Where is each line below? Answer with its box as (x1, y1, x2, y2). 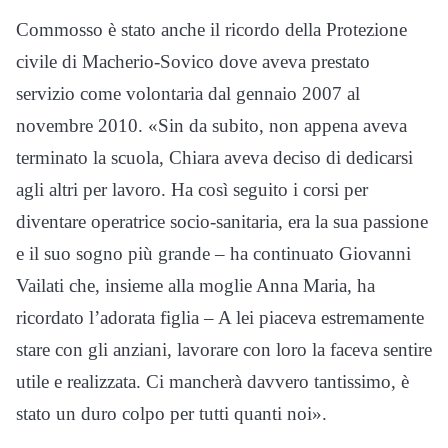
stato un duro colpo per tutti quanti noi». (16, 403, 327, 425)
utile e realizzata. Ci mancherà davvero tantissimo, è (16, 371, 409, 393)
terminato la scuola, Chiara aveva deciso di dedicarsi (16, 147, 413, 169)
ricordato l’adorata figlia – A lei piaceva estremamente (16, 307, 424, 329)
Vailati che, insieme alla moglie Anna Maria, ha (16, 275, 375, 297)
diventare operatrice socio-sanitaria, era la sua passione (16, 211, 428, 233)
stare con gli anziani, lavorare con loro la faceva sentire (16, 339, 432, 361)
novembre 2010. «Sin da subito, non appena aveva (16, 115, 407, 137)
